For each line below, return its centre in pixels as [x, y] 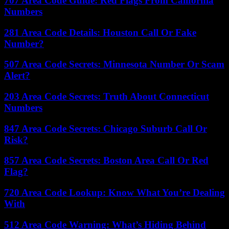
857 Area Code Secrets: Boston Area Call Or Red [106, 161]
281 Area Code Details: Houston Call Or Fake [100, 32]
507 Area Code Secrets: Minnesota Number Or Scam [114, 64]
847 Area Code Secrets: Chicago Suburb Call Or [106, 128]
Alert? [17, 76]
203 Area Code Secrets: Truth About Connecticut [107, 96]
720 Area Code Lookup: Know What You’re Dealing [114, 193]
